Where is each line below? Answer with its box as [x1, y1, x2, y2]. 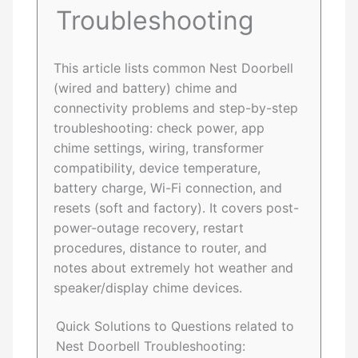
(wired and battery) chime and [54, 80, 238, 97]
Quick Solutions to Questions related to [56, 318, 295, 335]
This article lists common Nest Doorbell [54, 60, 294, 77]
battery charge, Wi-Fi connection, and [54, 180, 283, 197]
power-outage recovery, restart [54, 220, 245, 237]
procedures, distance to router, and [54, 240, 268, 257]
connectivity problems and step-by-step [54, 100, 299, 117]
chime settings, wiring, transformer [54, 140, 265, 157]
